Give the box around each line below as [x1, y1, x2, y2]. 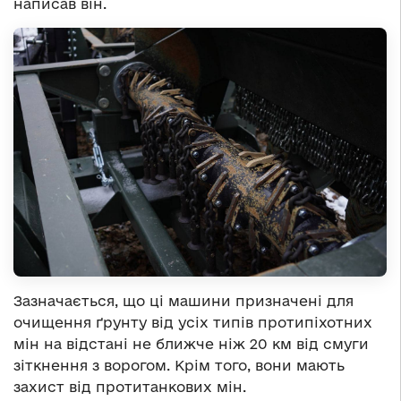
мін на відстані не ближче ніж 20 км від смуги [13, 336, 369, 353]
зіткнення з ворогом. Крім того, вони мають [13, 357, 345, 374]
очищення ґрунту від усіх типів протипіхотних [13, 314, 372, 331]
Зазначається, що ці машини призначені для [13, 293, 354, 310]
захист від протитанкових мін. [13, 379, 246, 396]
